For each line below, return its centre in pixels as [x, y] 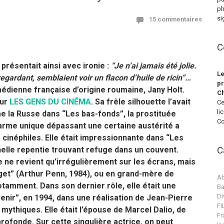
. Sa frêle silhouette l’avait [141, 102]
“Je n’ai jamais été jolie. [154, 66]
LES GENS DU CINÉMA [50, 102]
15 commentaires [175, 19]
